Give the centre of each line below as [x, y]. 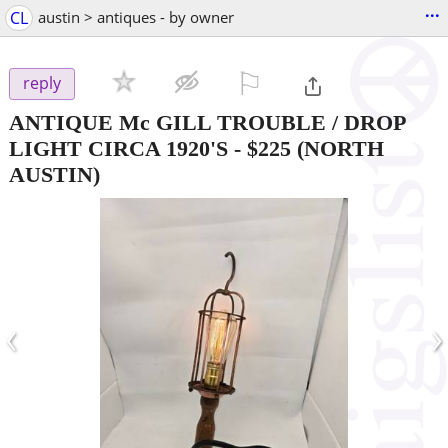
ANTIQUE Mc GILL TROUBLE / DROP [207, 122]
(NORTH [337, 148]
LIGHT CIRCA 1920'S [118, 148]
